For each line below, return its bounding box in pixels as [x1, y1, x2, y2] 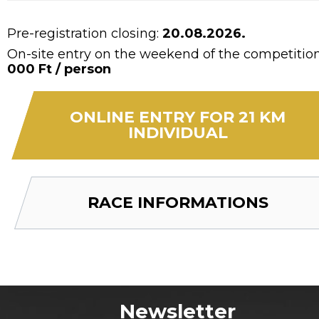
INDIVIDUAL [127, 122, 228, 142]
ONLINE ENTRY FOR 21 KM [70, 107, 286, 127]
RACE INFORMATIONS [87, 192, 268, 212]
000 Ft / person [7, 61, 111, 77]
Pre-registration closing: [7, 25, 162, 41]
